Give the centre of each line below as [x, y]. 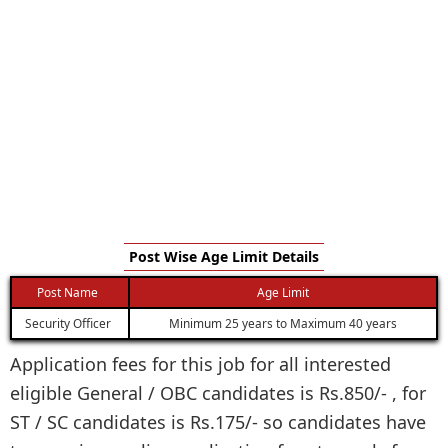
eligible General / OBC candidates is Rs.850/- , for [218, 392]
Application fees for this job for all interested [200, 363]
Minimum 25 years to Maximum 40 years [283, 322]
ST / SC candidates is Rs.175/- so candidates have [218, 421]
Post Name [67, 291]
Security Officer [67, 322]
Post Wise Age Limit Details [224, 256]
